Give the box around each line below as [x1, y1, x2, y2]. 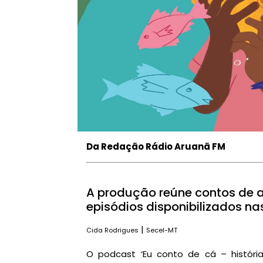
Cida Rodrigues [86, 225, 139, 235]
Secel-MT [146, 225, 177, 235]
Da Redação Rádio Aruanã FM [86, 140, 225, 153]
